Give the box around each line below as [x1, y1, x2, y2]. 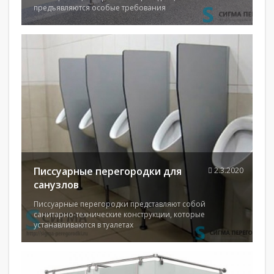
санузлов [34, 178, 79, 191]
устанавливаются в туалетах [34, 220, 133, 230]
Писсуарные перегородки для [34, 165, 182, 178]
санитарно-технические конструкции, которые [34, 209, 205, 220]
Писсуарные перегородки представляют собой [34, 199, 206, 209]
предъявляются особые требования [34, 2, 166, 13]
